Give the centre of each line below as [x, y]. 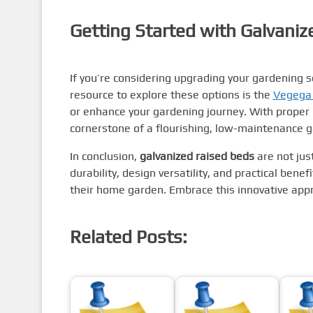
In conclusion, [104, 156]
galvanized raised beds [197, 156]
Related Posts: [128, 236]
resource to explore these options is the [171, 95]
